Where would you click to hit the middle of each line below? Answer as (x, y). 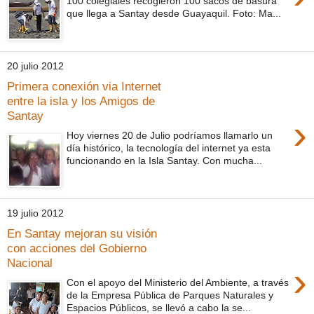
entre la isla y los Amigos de (81, 101)
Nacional (30, 262)
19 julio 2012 (35, 213)
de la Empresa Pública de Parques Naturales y (170, 295)
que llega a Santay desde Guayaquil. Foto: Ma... (174, 14)
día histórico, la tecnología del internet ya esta (169, 148)
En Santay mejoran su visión (82, 233)
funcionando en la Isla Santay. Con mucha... (165, 161)
